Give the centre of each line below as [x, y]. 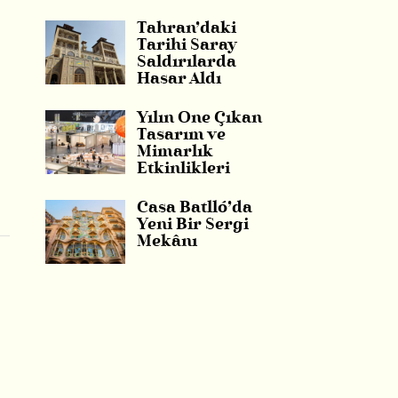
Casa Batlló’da [194, 209]
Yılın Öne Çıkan [199, 119]
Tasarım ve [181, 136]
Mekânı [167, 243]
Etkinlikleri [183, 170]
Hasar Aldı [179, 80]
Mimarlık [175, 153]
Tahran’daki [186, 29]
